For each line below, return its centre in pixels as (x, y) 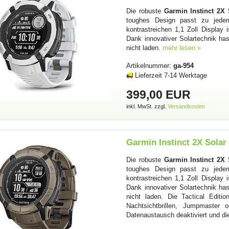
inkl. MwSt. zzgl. (147, 107)
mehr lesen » (182, 48)
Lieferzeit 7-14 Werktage (171, 75)
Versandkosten (187, 107)
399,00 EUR (159, 95)
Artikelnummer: (150, 65)
